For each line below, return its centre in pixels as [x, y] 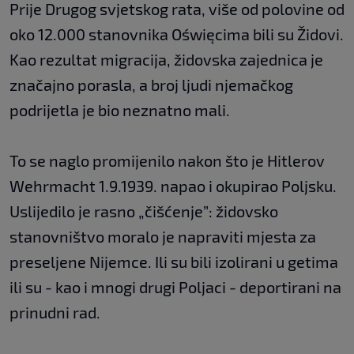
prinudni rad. [55, 313]
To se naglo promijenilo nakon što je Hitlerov [167, 161]
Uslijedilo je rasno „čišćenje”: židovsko [144, 211]
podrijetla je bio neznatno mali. [120, 110]
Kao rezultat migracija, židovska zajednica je [166, 60]
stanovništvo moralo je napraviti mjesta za [163, 237]
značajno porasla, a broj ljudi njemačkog [151, 85]
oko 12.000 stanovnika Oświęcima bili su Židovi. [177, 34]
